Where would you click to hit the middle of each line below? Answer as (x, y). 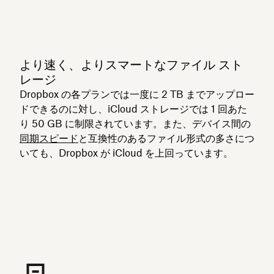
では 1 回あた (218, 109)
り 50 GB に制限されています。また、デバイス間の (135, 124)
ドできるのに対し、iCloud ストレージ (104, 109)
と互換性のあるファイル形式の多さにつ (166, 138)
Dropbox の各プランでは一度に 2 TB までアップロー (137, 94)
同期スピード (49, 138)
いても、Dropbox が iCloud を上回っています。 (126, 153)
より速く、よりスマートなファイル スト (131, 65)
